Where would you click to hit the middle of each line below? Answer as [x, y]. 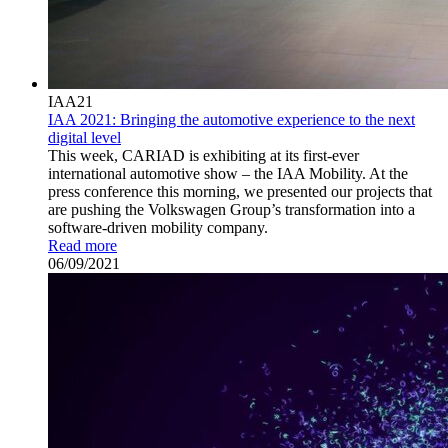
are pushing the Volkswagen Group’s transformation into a [231, 209]
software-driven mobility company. [158, 227]
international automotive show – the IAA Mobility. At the [228, 173]
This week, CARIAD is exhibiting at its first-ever [203, 155]
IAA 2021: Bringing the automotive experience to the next [231, 119]
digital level [84, 137]
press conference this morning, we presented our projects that [240, 191]
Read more [82, 245]
